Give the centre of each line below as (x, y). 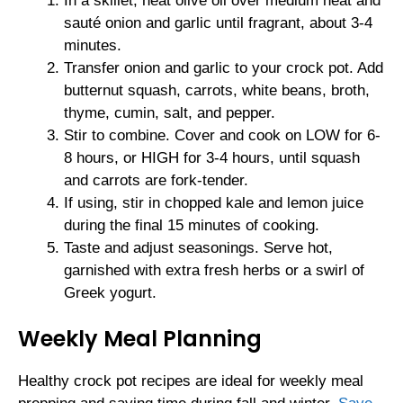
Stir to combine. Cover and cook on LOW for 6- (222, 135)
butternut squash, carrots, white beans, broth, (217, 90)
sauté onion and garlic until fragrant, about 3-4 (218, 22)
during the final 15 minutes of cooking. (192, 225)
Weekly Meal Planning (140, 339)
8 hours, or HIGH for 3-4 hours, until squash (212, 157)
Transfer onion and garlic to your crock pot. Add (224, 67)
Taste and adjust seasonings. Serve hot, (198, 247)
